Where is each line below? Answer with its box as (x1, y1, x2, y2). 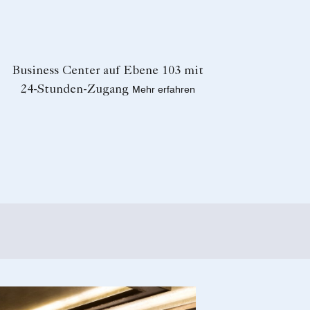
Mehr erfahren (132, 84, 195, 95)
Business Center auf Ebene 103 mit (12, 65, 203, 78)
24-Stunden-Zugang (21, 84, 129, 97)
